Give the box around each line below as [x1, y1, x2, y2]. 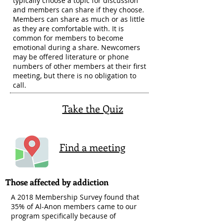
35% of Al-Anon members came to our [11, 202, 137, 211]
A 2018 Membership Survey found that [11, 192, 139, 202]
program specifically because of [11, 211, 116, 221]
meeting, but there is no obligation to [13, 71, 136, 80]
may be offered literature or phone [13, 52, 129, 61]
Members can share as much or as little [13, 14, 145, 24]
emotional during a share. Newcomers [13, 43, 140, 52]
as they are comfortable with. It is [13, 24, 124, 33]
